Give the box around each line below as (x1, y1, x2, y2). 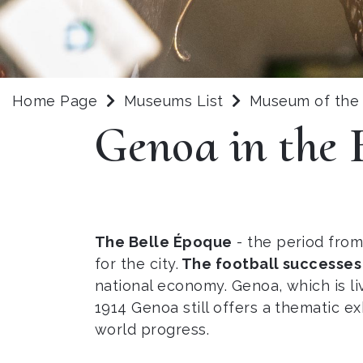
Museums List (123, 92, 224, 109)
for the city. (95, 255, 179, 272)
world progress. (95, 321, 210, 338)
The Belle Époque (95, 233, 233, 250)
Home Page (12, 92, 98, 109)
